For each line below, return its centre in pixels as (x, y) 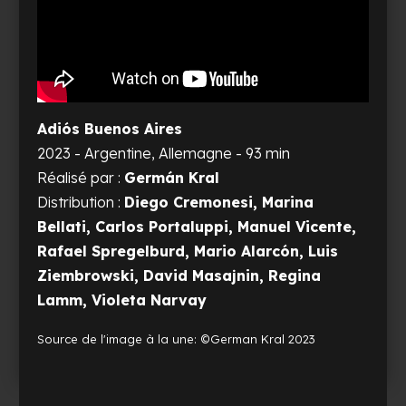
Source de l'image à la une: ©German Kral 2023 (177, 339)
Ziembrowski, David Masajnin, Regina (179, 276)
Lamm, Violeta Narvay (122, 300)
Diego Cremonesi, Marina (219, 203)
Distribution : (81, 203)
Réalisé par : (81, 178)
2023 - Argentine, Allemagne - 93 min (164, 154)
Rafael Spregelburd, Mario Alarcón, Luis (188, 251)
